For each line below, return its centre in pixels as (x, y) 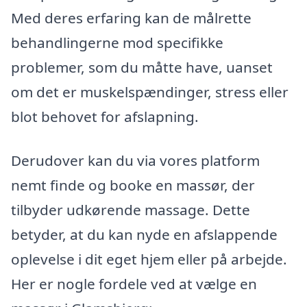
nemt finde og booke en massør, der (133, 185)
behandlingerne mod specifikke (117, 43)
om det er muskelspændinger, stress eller (150, 92)
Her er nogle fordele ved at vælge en (134, 283)
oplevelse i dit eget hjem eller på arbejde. (149, 259)
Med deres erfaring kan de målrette (131, 18)
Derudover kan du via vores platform (135, 160)
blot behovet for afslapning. (105, 117)
